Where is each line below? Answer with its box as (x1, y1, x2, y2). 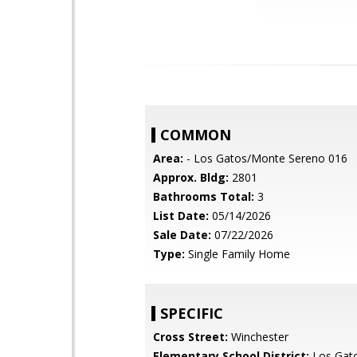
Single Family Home (185, 246, 290, 261)
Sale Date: (153, 227, 211, 242)
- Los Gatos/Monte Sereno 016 (183, 151, 347, 166)
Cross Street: (153, 329, 228, 344)
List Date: (153, 208, 209, 223)
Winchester (228, 329, 288, 344)
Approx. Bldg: (153, 170, 229, 185)
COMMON (160, 125, 231, 144)
